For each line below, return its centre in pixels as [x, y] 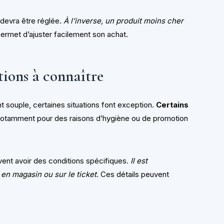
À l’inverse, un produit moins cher [124, 20]
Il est [139, 161]
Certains [172, 105]
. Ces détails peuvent [133, 174]
